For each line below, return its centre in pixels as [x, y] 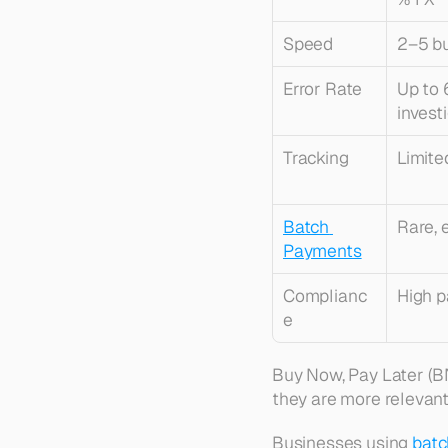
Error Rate [323, 88]
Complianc [325, 295]
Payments [322, 250]
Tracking [316, 157]
